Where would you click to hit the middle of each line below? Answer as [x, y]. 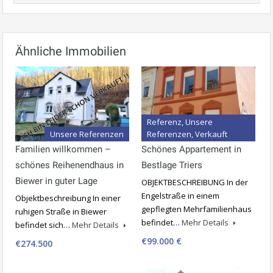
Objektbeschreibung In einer [68, 198]
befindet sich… [44, 225]
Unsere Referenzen [87, 134]
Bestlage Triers [172, 165]
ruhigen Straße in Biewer [61, 211]
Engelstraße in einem [180, 195]
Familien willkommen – [63, 149]
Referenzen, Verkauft [187, 134]
